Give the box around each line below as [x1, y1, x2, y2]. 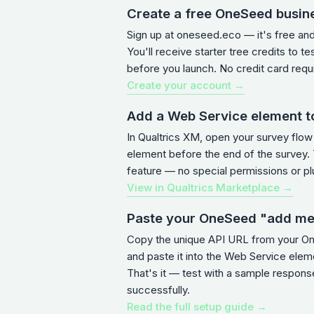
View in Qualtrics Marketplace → [127, 180, 293, 194]
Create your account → [127, 78, 245, 92]
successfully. [127, 282, 190, 296]
